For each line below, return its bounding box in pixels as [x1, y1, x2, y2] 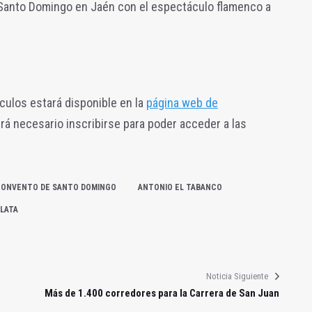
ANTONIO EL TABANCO [137, 182, 222, 192]
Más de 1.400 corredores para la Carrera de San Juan [44, 286, 279, 299]
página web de [146, 95, 218, 110]
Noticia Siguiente [205, 270, 268, 281]
